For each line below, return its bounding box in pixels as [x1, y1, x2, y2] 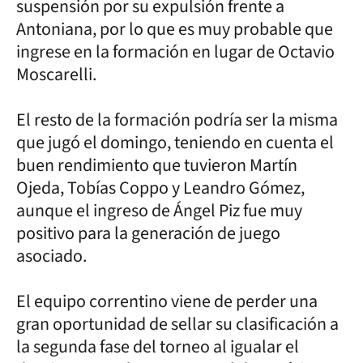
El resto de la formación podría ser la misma [16, 106, 338, 133]
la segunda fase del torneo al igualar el [16, 333, 299, 360]
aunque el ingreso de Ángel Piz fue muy [16, 197, 302, 224]
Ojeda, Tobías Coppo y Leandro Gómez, [16, 174, 305, 201]
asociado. [16, 242, 90, 269]
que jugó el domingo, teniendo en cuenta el [16, 129, 334, 156]
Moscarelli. [16, 61, 96, 88]
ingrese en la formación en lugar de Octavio [16, 38, 335, 65]
